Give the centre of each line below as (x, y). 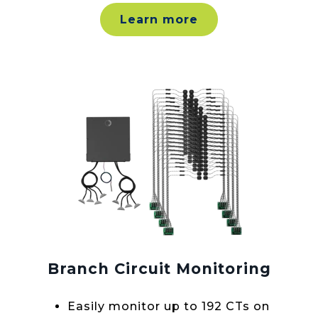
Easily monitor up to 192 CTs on (169, 306)
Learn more (159, 20)
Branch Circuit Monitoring (159, 269)
